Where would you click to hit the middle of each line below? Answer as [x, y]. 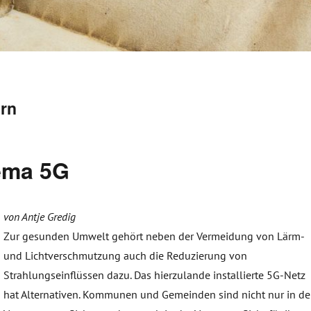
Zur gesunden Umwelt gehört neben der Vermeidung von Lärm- [154, 236]
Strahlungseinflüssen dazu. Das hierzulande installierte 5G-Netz [155, 275]
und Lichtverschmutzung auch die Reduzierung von [126, 256]
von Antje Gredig [40, 217]
